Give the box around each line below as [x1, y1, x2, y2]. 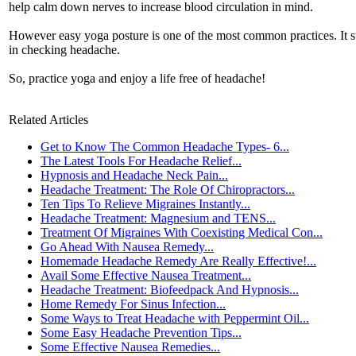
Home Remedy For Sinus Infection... [41, 297, 226, 311]
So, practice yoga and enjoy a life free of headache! [9, 72, 265, 86]
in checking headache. [9, 43, 120, 57]
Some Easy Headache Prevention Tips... [41, 326, 242, 340]
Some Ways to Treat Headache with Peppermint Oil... [41, 311, 309, 326]
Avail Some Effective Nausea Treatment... [41, 269, 251, 283]
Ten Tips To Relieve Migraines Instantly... [41, 197, 250, 211]
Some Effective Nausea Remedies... [41, 340, 220, 354]
